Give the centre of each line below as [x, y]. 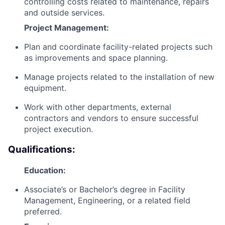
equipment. [45, 88]
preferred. [43, 211]
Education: [45, 170]
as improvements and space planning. [96, 58]
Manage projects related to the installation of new [119, 77]
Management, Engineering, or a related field [107, 200]
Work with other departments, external [98, 107]
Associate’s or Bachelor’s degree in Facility [105, 189]
